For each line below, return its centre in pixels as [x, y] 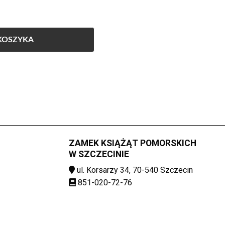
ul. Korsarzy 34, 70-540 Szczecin [134, 170]
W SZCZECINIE [99, 154]
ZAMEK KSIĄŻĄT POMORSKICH [133, 143]
